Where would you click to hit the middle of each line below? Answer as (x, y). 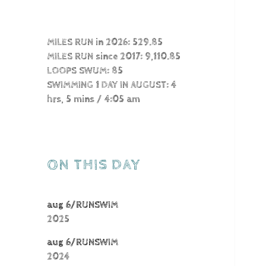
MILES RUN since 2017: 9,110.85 (114, 57)
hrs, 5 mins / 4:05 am (94, 100)
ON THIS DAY (94, 165)
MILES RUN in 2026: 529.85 (105, 43)
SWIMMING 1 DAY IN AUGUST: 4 (112, 85)
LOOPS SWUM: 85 (85, 71)
